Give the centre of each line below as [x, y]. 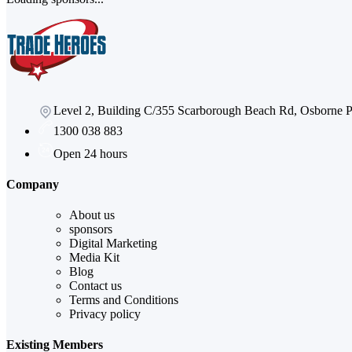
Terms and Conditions [124, 300]
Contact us [95, 286]
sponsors [91, 229]
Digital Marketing [113, 244]
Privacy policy [105, 314]
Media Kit [94, 258]
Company [33, 184]
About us [92, 215]
